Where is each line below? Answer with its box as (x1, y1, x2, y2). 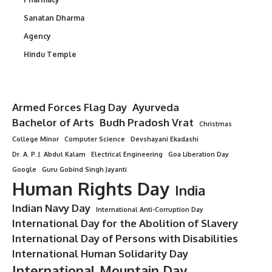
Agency (24, 31, 51, 41)
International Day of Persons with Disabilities (12, 231, 238, 245)
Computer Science (64, 134, 125, 143)
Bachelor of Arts (12, 115, 94, 129)
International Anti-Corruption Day (96, 205, 203, 214)
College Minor (12, 134, 59, 143)
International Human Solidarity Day (12, 246, 188, 260)
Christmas (199, 119, 232, 128)
